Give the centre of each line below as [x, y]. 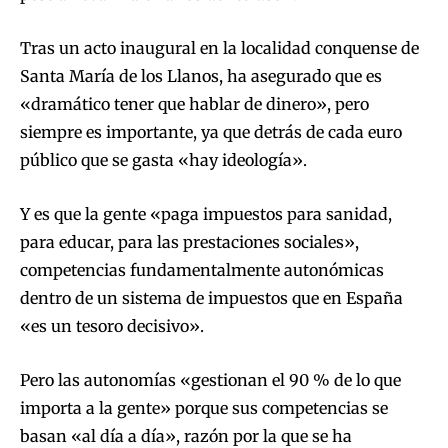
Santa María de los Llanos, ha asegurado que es [201, 76]
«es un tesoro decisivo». [112, 326]
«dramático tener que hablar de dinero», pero [194, 104]
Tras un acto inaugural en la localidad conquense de [219, 48]
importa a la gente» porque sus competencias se [204, 408]
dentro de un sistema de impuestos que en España [211, 298]
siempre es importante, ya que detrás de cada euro [211, 132]
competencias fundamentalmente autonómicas [202, 270]
